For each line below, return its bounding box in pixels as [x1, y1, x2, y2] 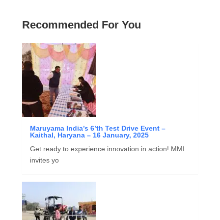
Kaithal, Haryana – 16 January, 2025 [29, 131, 149, 139]
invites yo [29, 156, 59, 164]
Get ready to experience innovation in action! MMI [29, 144, 185, 153]
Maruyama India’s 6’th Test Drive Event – [29, 124, 165, 132]
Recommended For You [22, 18, 141, 31]
